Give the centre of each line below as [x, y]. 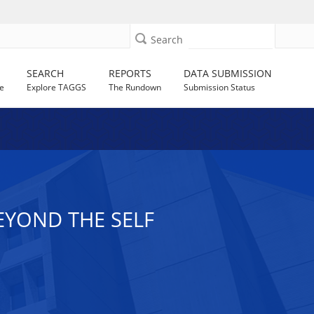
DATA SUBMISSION [228, 73]
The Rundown [135, 87]
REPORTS [130, 73]
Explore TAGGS [57, 87]
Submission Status [220, 87]
